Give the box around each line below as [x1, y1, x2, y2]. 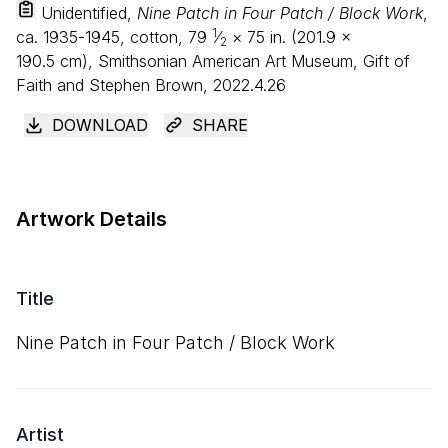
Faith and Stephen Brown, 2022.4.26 [16, 75, 286, 95]
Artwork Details [16, 207, 167, 231]
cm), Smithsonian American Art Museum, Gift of [55, 51, 410, 71]
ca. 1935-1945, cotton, [16, 27, 188, 47]
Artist [16, 424, 64, 445]
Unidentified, [36, 3, 137, 23]
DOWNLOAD [52, 115, 148, 135]
